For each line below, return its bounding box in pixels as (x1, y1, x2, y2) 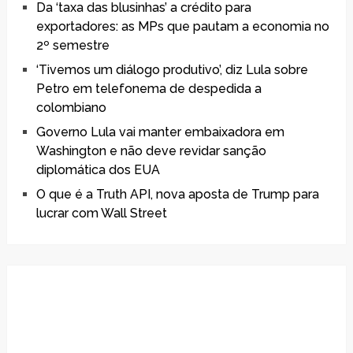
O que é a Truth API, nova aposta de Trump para (35, 187, 319, 203)
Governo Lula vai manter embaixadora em (35, 124, 284, 140)
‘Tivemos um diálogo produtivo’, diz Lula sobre (35, 62, 308, 78)
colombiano (35, 100, 106, 116)
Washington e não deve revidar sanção (35, 143, 266, 159)
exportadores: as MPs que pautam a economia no (35, 19, 329, 35)
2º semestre (35, 38, 110, 54)
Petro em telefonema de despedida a (35, 81, 262, 97)
